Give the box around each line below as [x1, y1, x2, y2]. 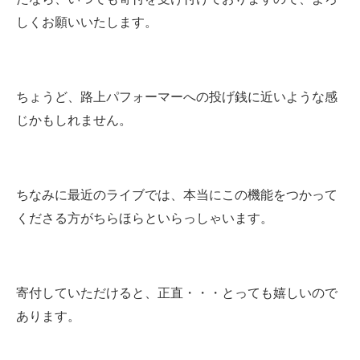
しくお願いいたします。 [16, 15, 157, 30]
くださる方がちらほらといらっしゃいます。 [16, 211, 273, 226]
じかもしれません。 [16, 113, 132, 128]
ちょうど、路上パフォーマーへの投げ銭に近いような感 [16, 90, 337, 104]
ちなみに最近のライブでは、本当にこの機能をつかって [16, 188, 337, 202]
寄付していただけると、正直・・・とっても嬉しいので [16, 286, 337, 301]
